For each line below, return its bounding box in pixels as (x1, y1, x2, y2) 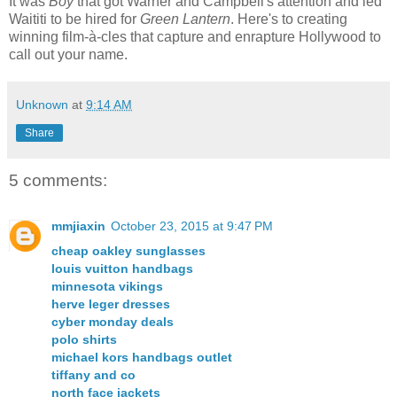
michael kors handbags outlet (51, 350, 232, 365)
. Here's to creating (230, 11, 347, 27)
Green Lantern (140, 11, 230, 27)
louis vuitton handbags (51, 261, 193, 276)
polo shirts (51, 332, 117, 347)
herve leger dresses (51, 297, 170, 312)
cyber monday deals (51, 315, 174, 330)
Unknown (16, 97, 68, 112)
